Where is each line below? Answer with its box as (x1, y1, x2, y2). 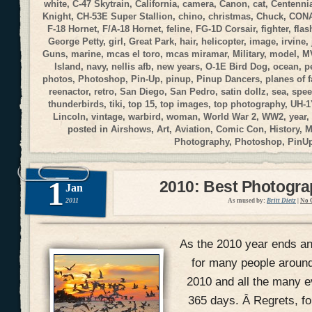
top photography (214, 98, 285, 109)
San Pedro (170, 86, 215, 97)
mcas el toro (107, 48, 161, 59)
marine (71, 48, 102, 59)
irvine (281, 36, 306, 47)
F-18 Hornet (47, 23, 97, 34)
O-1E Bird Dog (205, 61, 268, 72)
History (270, 123, 299, 134)
